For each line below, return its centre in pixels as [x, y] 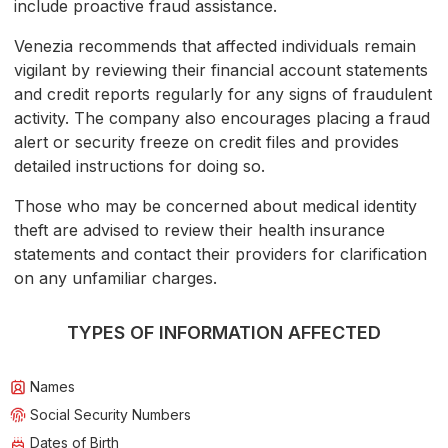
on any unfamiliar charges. [115, 278]
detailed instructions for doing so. [139, 166]
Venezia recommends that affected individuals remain [215, 46]
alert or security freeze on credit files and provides [206, 142]
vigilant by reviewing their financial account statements [221, 70]
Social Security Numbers [110, 415]
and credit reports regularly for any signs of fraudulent [223, 94]
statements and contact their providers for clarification [220, 254]
